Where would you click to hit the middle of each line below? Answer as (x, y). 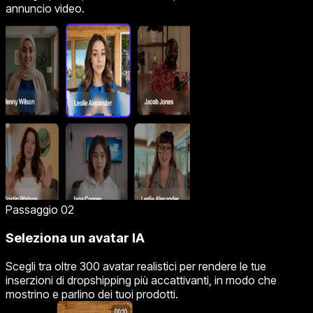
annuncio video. (45, 9)
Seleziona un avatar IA (75, 238)
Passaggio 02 (40, 210)
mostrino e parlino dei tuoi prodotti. (92, 294)
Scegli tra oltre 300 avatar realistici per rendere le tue (136, 266)
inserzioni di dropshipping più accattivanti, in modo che (141, 280)
